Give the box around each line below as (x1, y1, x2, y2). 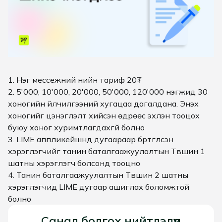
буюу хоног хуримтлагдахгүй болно (8, 122, 145, 133)
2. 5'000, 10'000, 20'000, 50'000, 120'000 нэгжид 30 (8, 87, 208, 97)
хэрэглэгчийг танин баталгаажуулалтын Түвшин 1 (8, 146, 205, 157)
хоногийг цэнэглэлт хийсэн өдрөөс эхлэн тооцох (8, 111, 200, 121)
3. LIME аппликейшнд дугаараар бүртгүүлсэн (8, 134, 173, 145)
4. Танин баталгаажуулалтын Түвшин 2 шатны (8, 170, 188, 180)
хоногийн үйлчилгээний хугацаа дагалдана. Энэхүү (8, 99, 199, 109)
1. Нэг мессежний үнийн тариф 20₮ (8, 75, 142, 85)
